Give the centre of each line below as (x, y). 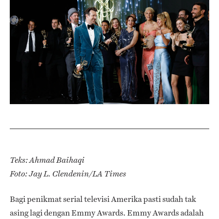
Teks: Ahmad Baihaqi (47, 160)
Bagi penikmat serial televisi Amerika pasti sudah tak (103, 199)
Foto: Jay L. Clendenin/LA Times (68, 174)
